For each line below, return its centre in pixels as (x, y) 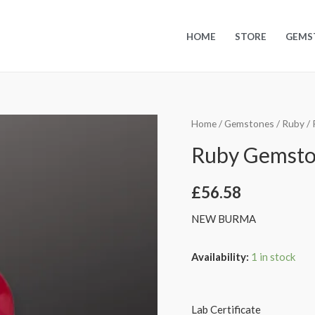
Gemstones (249, 123)
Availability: (220, 256)
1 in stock (273, 256)
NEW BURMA (224, 219)
